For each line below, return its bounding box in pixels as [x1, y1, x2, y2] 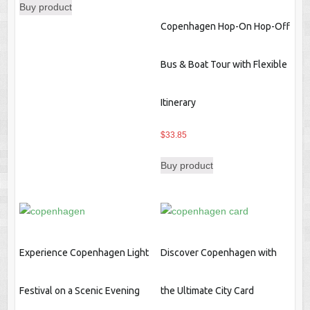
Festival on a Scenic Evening [19, 284, 140, 296]
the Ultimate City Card [160, 284, 254, 296]
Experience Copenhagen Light [19, 246, 149, 258]
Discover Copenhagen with [160, 246, 277, 258]
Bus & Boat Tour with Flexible [160, 59, 287, 71]
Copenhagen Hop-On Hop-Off [160, 21, 290, 33]
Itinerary [160, 97, 196, 109]
